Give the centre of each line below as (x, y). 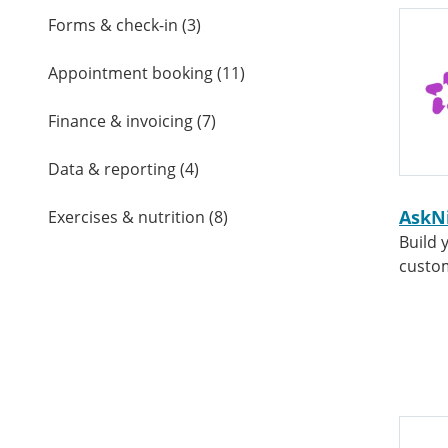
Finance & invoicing (120, 121)
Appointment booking (130, 73)
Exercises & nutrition (126, 217)
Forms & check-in (113, 25)
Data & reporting (112, 169)
